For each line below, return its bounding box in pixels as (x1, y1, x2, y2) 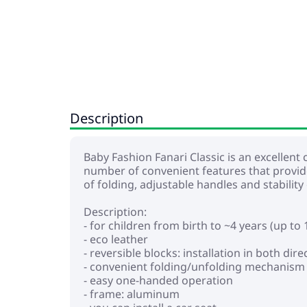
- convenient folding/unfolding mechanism (84, 259, 305, 274)
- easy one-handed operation (84, 273, 233, 288)
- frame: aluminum (84, 286, 180, 302)
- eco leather (84, 232, 148, 247)
